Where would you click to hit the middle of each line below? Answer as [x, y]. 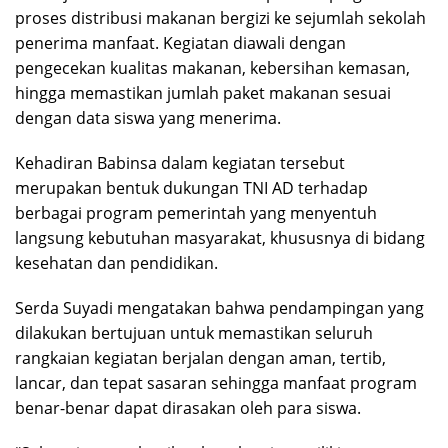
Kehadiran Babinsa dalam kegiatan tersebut [180, 162]
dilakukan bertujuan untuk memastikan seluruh [194, 332]
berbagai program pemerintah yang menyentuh [196, 212]
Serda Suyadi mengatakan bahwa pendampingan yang [219, 307]
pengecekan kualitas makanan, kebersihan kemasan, [212, 67]
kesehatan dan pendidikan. [116, 262]
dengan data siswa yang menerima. [148, 117]
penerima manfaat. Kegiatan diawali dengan [180, 42]
